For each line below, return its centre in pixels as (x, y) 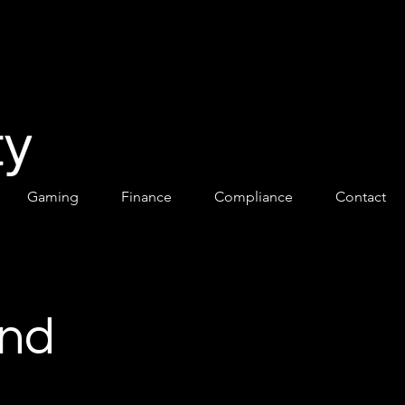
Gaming (52, 197)
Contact (360, 197)
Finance (146, 197)
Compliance (253, 197)
